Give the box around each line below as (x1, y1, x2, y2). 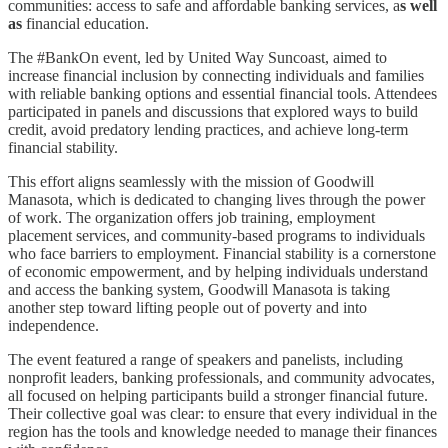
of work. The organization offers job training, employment (8, 208, 375, 226)
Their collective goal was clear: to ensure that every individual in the (8, 404, 437, 422)
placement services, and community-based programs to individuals (8, 226, 425, 244)
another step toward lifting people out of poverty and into (8, 298, 367, 316)
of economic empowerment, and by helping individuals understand (8, 262, 428, 280)
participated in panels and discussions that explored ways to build (8, 102, 418, 120)
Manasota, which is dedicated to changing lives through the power (8, 190, 425, 208)
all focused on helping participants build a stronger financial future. (8, 386, 428, 404)
